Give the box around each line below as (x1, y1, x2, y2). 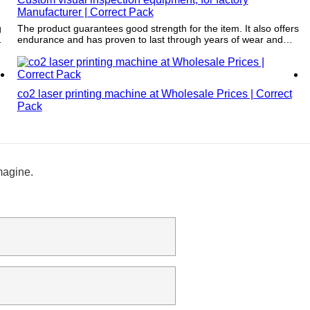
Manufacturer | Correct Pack (17, 6, 154, 18)
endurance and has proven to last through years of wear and (17, 33, 283, 45)
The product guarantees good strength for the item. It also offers (17, 22, 245, 34)
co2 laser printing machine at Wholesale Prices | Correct (17, 87, 292, 100)
